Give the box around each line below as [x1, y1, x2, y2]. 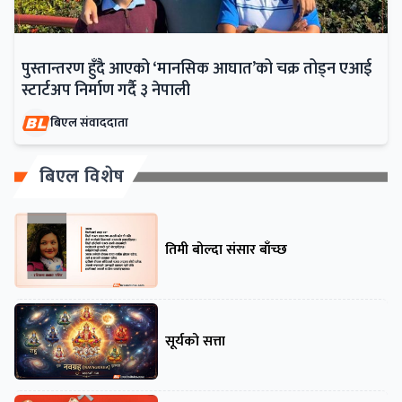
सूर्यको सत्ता [165, 328, 225, 354]
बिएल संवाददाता [50, 112, 128, 134]
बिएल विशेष [39, 162, 125, 193]
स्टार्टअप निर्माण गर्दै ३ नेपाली [22, 77, 190, 105]
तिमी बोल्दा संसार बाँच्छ [165, 238, 287, 263]
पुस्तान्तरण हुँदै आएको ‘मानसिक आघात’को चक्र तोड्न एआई [22, 56, 371, 83]
